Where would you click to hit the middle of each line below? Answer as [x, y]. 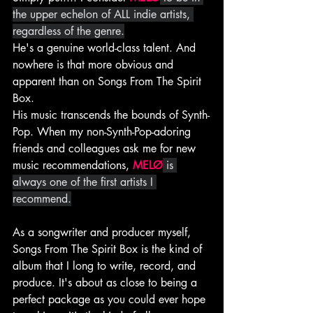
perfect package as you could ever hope [111, 300]
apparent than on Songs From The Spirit [109, 82]
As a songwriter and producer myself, [103, 233]
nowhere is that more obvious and [95, 65]
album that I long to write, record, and [106, 266]
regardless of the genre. [68, 31]
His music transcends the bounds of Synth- [111, 115]
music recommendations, [73, 166]
